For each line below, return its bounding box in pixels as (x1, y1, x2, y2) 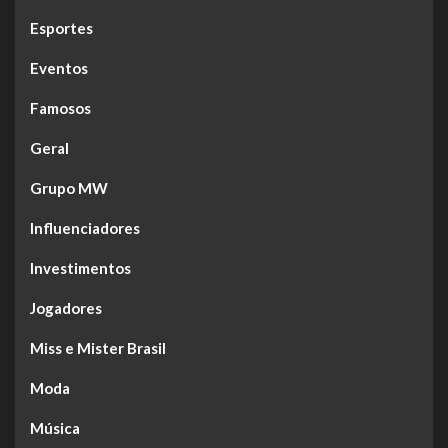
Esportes (30, 19, 93, 38)
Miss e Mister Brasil (30, 339, 166, 358)
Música (30, 419, 80, 438)
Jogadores (30, 299, 102, 318)
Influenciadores (30, 219, 140, 238)
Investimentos (30, 259, 131, 278)
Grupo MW (30, 179, 108, 198)
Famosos (30, 99, 91, 118)
